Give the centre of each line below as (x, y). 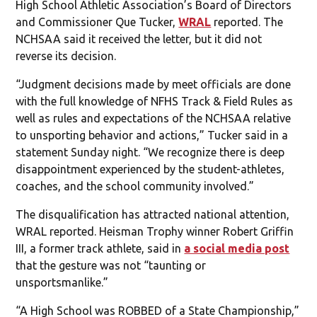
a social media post (237, 248)
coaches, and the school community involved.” (135, 186)
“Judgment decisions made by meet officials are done (154, 84)
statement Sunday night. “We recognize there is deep (150, 152)
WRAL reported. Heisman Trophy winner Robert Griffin (155, 231)
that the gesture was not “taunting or (111, 265)
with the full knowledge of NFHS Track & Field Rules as (155, 101)
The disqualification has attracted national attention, (153, 214)
